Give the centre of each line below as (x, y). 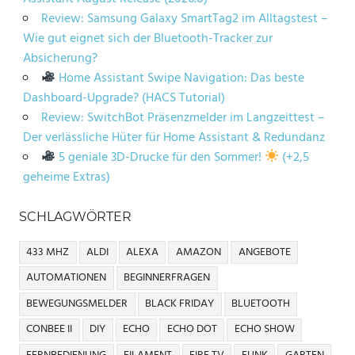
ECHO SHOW (264, 330)
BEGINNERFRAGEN (167, 278)
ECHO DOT (192, 330)
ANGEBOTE (264, 252)
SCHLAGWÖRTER (75, 216)
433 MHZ (48, 252)
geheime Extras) (66, 177)
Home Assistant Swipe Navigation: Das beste (180, 78)
